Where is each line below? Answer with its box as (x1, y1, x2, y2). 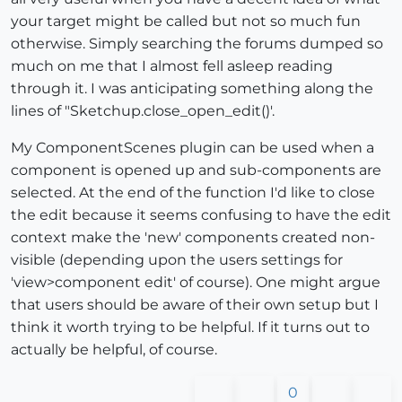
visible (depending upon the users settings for (11, 251, 343, 269)
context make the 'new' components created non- (11, 229, 375, 247)
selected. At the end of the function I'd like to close (11, 184, 375, 202)
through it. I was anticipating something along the (11, 80, 373, 98)
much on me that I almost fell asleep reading (11, 57, 333, 75)
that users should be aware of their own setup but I (11, 296, 379, 314)
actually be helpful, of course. (11, 341, 217, 359)
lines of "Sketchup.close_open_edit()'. (11, 102, 275, 120)
